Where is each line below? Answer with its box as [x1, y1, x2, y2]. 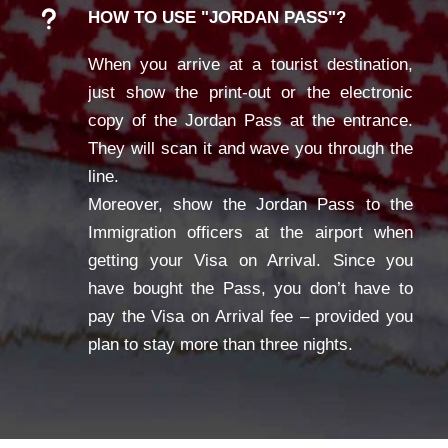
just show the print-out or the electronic [88, 82, 413, 102]
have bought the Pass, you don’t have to [88, 278, 413, 298]
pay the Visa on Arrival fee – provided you [88, 306, 413, 326]
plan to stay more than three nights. [88, 334, 353, 354]
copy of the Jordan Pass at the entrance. [88, 110, 413, 130]
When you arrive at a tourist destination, [88, 54, 413, 74]
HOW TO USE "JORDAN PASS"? [88, 7, 346, 27]
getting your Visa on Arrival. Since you [88, 250, 413, 270]
